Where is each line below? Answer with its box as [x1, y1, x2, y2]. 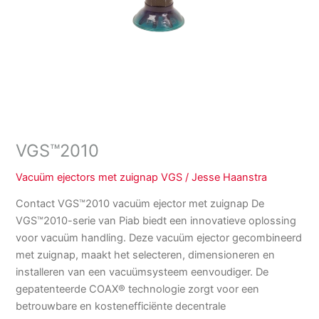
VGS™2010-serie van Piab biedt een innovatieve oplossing [16, 214, 297, 228]
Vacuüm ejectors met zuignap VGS [16, 170, 183, 184]
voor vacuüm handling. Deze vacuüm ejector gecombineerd [16, 231, 303, 245]
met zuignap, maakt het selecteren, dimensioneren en [16, 249, 276, 262]
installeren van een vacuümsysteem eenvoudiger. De [16, 266, 269, 279]
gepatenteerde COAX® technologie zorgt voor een [16, 283, 260, 296]
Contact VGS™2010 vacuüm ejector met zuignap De [16, 197, 265, 211]
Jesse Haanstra [192, 170, 268, 184]
